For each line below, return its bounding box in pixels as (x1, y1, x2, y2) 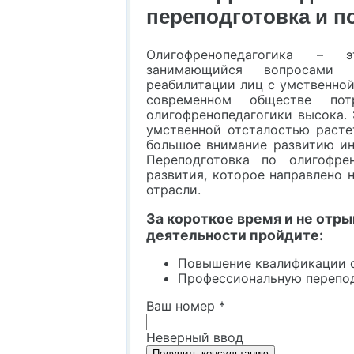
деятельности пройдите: (146, 226, 324, 243)
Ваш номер (146, 297, 220, 314)
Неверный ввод (146, 329, 244, 345)
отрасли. (146, 181, 201, 198)
